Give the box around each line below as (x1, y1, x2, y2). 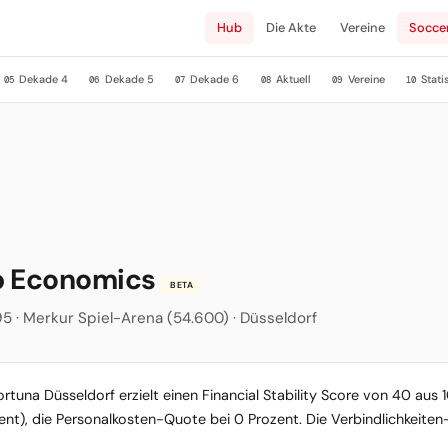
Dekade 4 (16, 71, 69, 86)
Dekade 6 (187, 71, 240, 86)
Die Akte (266, 19, 316, 36)
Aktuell (273, 71, 312, 86)
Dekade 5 (101, 71, 154, 86)
